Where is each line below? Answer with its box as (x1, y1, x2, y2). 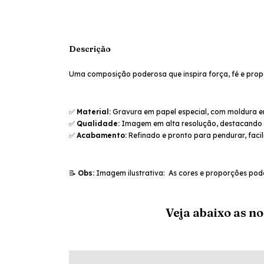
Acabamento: (77, 130, 127, 140)
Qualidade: (77, 118, 120, 128)
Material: (77, 107, 111, 116)
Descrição (69, 43, 111, 54)
